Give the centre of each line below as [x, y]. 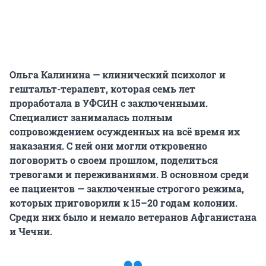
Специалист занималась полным [91, 118]
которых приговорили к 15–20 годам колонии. [123, 203]
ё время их [213, 132]
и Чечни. [31, 232]
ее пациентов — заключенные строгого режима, [127, 189]
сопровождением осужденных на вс [98, 132]
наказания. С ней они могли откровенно [108, 146]
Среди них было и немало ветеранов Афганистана [133, 217]
